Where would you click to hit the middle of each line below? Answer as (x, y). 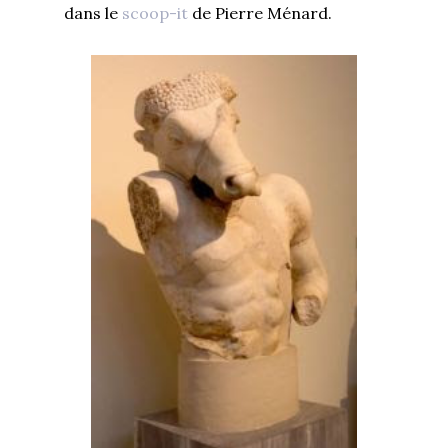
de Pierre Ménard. (262, 12)
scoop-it (155, 12)
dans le (91, 12)
